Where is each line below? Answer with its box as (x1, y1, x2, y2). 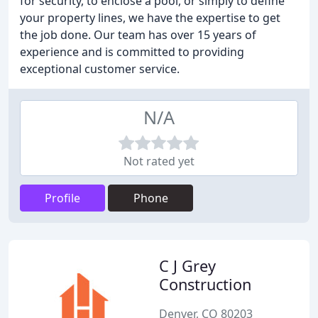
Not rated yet (124, 153, 194, 169)
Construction (159, 274, 251, 295)
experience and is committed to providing (20, 44, 244, 60)
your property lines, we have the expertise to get (20, 10, 280, 26)
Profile (45, 190, 80, 206)
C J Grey (159, 256, 216, 276)
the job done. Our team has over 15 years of (20, 27, 256, 43)
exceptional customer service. (20, 61, 180, 77)
